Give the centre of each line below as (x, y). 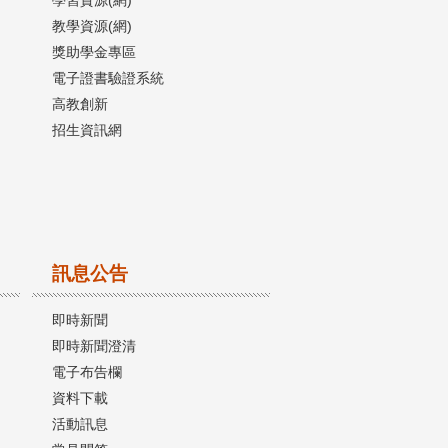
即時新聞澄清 (94, 345)
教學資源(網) (92, 25)
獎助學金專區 (94, 51)
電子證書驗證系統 (108, 77)
